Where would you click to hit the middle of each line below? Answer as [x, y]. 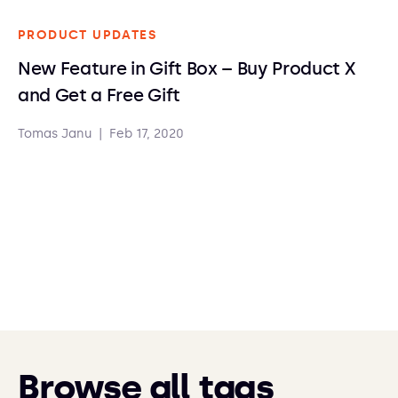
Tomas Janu [55, 134]
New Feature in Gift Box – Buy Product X [187, 68]
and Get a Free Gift [99, 95]
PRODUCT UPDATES [87, 35]
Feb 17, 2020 [147, 134]
